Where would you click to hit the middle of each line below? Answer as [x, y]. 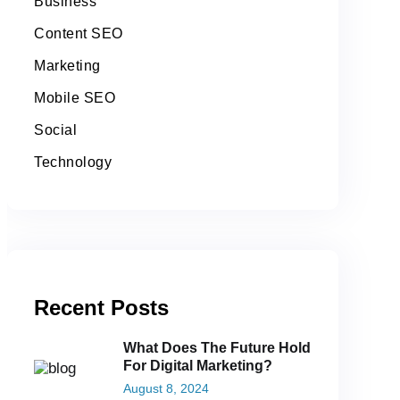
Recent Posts [101, 308]
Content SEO [79, 34]
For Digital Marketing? [198, 366]
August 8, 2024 [166, 389]
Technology [73, 162]
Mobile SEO [75, 98]
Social [55, 130]
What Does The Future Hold [217, 348]
